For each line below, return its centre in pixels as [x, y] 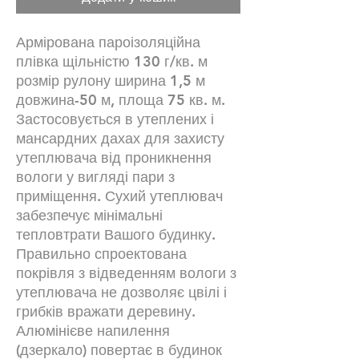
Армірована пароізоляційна [108, 42]
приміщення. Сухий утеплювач [119, 196]
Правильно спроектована [101, 253]
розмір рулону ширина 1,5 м [111, 80]
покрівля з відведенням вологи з [126, 272]
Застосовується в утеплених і [115, 119]
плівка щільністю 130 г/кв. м [112, 61]
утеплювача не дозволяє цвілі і [121, 292]
